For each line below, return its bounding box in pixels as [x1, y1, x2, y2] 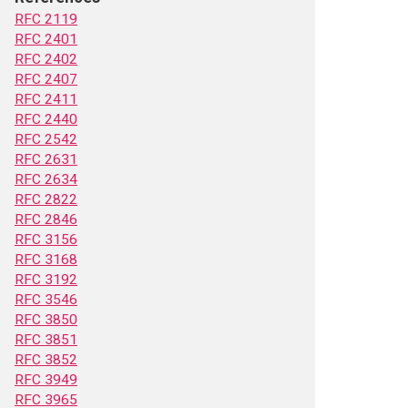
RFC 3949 [15, 372, 77, 388]
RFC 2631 [15, 151, 77, 168]
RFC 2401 [15, 31, 77, 47]
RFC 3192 [15, 271, 77, 288]
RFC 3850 [15, 311, 77, 328]
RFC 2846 [15, 211, 77, 228]
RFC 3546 [15, 291, 77, 308]
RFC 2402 [15, 51, 77, 67]
